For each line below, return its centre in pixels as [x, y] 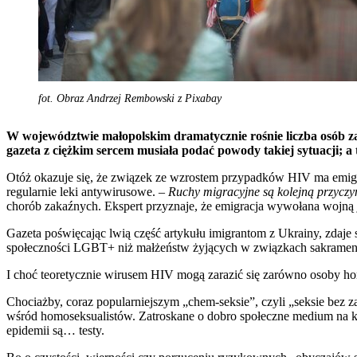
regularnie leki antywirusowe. [82, 191]
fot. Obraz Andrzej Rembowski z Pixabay [130, 98]
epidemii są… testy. [55, 330]
